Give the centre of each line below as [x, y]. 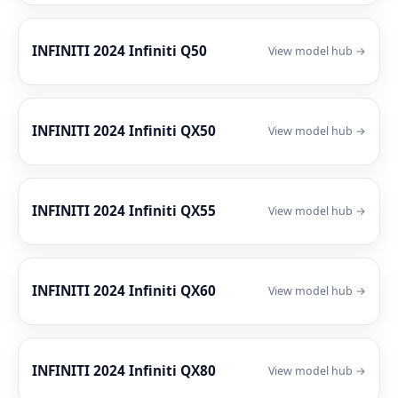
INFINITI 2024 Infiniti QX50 [124, 131]
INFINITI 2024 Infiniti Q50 [119, 51]
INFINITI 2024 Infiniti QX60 [124, 291]
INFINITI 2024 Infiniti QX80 [124, 370]
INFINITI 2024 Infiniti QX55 [124, 211]
